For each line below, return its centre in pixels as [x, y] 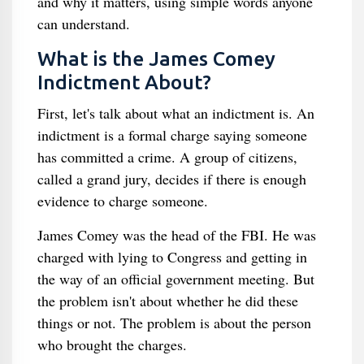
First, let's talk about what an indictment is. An [175, 113]
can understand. [83, 24]
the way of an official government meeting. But [175, 279]
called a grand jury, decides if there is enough [171, 179]
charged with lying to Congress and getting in [172, 257]
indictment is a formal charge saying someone [172, 135]
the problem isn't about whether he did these [167, 301]
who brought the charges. [112, 344]
